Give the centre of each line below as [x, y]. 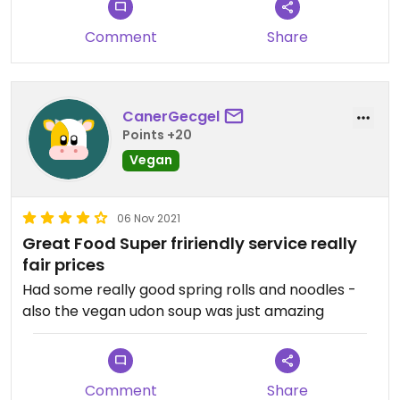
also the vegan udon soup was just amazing [173, 311]
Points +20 [157, 135]
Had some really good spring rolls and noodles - [189, 289]
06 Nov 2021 [149, 218]
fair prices [63, 264]
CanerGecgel [171, 117]
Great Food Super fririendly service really [190, 243]
